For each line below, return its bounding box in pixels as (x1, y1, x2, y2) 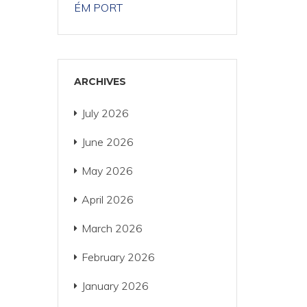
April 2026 (81, 193, 134, 206)
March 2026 (81, 221, 143, 235)
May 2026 (81, 164, 133, 177)
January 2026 (81, 279, 149, 293)
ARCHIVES (73, 75, 126, 88)
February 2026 (81, 250, 155, 264)
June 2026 (81, 135, 134, 149)
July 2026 (81, 106, 129, 120)
